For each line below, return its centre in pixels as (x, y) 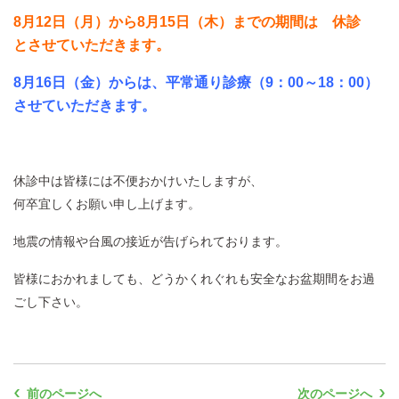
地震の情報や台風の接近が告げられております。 (151, 241)
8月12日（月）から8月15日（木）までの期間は (173, 22)
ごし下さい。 (51, 302)
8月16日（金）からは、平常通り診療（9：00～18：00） (196, 82)
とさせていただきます (85, 45)
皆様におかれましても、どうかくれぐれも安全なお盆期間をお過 (194, 279)
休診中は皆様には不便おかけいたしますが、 (138, 181)
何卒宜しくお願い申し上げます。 (107, 204)
